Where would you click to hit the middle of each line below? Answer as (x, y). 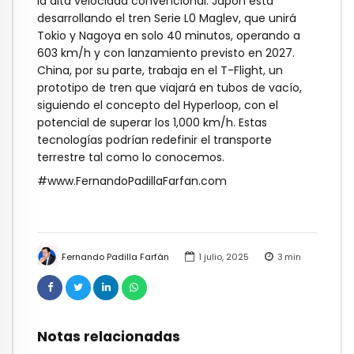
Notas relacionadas (109, 337)
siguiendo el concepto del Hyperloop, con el (158, 105)
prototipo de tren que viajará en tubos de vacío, (169, 87)
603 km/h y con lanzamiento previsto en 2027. (166, 53)
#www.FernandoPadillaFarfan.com (132, 181)
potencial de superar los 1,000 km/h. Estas (152, 122)
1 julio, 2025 (223, 256)
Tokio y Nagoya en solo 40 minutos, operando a (169, 35)
